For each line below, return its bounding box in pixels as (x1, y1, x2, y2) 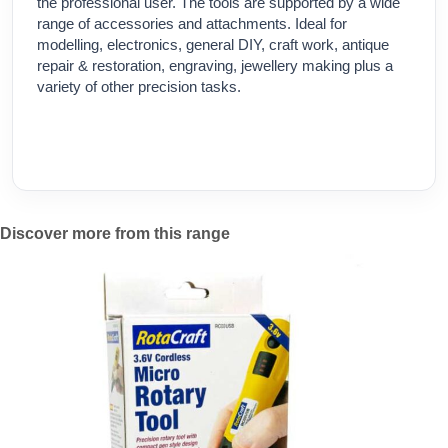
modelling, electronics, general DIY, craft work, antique (37, 36, 389, 54)
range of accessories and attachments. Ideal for (37, 15, 347, 33)
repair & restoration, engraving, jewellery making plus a (37, 57, 393, 75)
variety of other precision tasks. (37, 78, 241, 96)
